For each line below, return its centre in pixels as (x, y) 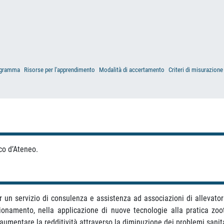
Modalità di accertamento (132, 69)
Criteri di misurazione (196, 69)
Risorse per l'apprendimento (59, 69)
